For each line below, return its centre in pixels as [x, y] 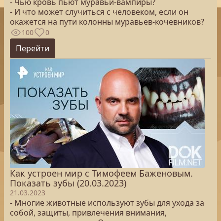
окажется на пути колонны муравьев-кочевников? [107, 22]
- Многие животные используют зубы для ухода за [107, 203]
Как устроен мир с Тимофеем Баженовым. [101, 173]
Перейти [33, 48]
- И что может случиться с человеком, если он [99, 12]
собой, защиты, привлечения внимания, [88, 213]
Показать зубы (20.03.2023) [68, 183]
